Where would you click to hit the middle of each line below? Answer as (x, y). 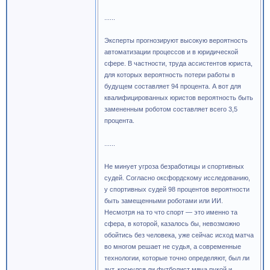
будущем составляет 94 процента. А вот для (173, 86)
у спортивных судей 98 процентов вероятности (177, 189)
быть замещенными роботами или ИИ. (164, 201)
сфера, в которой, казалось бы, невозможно (172, 224)
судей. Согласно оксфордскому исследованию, (177, 178)
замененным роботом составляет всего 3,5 (171, 109)
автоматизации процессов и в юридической (171, 52)
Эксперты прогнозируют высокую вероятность (176, 40)
